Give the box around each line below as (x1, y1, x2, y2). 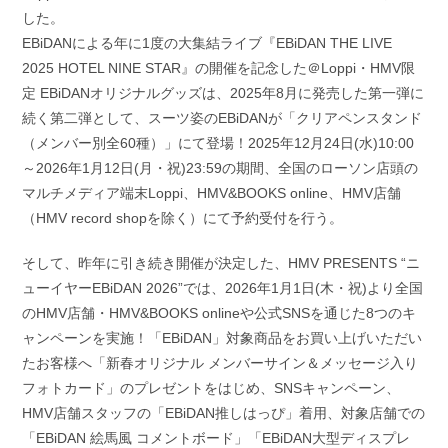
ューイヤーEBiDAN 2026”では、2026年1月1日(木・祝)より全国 (22, 280, 424, 297)
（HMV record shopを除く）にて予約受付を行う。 (22, 210, 344, 227)
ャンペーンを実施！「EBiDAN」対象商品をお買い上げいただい (22, 330, 423, 347)
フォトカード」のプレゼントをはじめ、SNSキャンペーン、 (22, 380, 401, 397)
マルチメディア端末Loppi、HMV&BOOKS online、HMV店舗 (22, 185, 402, 202)
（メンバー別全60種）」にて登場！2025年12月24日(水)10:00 (22, 135, 415, 152)
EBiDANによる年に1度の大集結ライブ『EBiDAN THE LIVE (22, 35, 393, 52)
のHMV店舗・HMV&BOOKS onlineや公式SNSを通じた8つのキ (22, 305, 417, 322)
